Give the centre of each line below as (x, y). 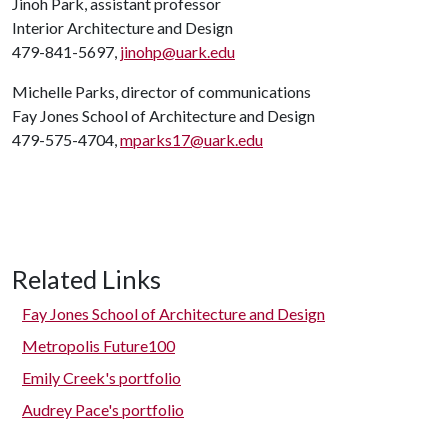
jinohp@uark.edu (177, 51)
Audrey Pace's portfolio (103, 409)
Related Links (86, 278)
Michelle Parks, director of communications (161, 91)
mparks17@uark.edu (191, 139)
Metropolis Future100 (98, 345)
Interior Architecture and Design (122, 27)
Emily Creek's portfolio (101, 377)
